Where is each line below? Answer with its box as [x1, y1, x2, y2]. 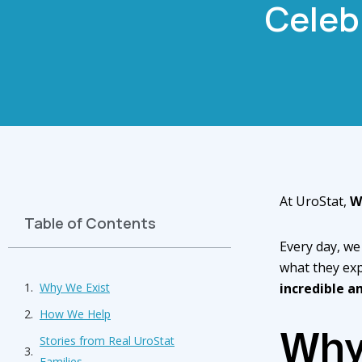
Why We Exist [40, 279, 110, 295]
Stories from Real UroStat [40, 332, 175, 348]
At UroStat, [279, 192, 350, 210]
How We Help [40, 305, 111, 322]
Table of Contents [24, 213, 156, 233]
